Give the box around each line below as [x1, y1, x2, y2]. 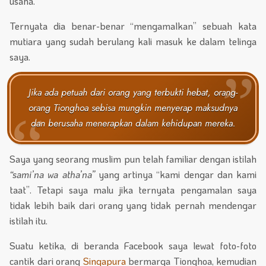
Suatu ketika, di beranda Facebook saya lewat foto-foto [9, 239, 256, 252]
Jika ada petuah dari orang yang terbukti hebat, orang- [28, 85, 237, 100]
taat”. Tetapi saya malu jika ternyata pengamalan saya [9, 183, 256, 197]
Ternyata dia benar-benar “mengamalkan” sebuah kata [9, 20, 256, 33]
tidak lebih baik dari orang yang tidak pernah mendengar [9, 199, 256, 212]
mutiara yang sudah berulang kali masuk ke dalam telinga [9, 35, 256, 48]
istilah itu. [9, 214, 47, 227]
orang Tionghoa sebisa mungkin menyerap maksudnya [28, 101, 237, 115]
